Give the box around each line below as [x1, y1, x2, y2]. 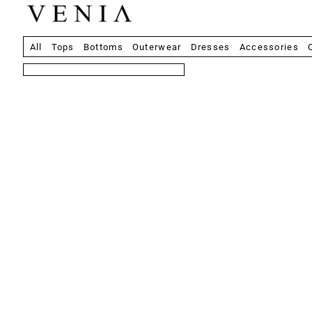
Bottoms [83, 41, 123, 52]
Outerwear [132, 41, 182, 52]
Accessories [239, 41, 299, 52]
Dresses [190, 41, 231, 52]
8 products [28, 69, 79, 79]
